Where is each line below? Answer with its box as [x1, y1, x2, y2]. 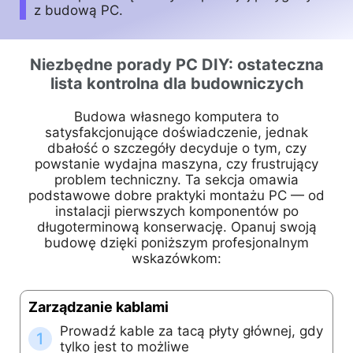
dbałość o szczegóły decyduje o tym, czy [46, 140, 307, 157]
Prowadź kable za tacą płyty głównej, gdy [59, 323, 323, 340]
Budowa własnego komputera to [74, 109, 279, 125]
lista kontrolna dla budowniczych [50, 74, 303, 94]
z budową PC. [34, 2, 123, 18]
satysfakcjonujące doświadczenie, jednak [45, 124, 308, 141]
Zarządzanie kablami [28, 299, 169, 316]
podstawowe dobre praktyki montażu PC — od [28, 188, 325, 204]
